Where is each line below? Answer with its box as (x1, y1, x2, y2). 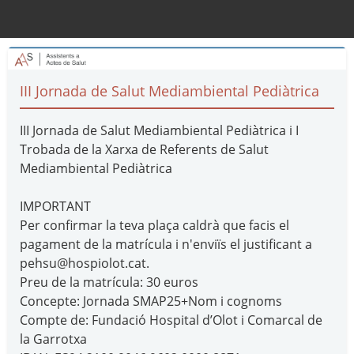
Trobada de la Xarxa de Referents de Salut (20, 141, 269, 159)
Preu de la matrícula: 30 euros (20, 273, 198, 292)
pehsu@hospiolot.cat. (20, 254, 149, 273)
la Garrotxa (20, 330, 87, 348)
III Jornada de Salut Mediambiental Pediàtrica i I (20, 122, 299, 140)
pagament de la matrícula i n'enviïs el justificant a (20, 235, 312, 254)
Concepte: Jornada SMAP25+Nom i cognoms (20, 292, 282, 311)
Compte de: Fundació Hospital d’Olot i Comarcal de (20, 311, 322, 330)
